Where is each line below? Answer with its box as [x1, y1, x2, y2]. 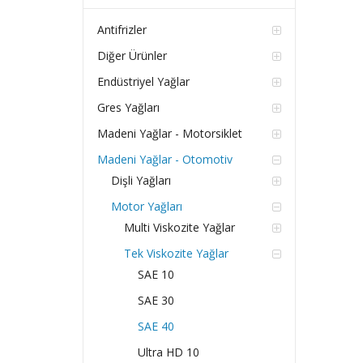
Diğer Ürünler [96, 48, 167, 64]
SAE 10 [138, 267, 175, 283]
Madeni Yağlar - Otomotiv [96, 152, 233, 168]
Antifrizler [96, 22, 147, 38]
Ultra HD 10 [138, 344, 200, 361]
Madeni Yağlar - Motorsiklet [96, 126, 242, 142]
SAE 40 [138, 318, 175, 335]
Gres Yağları [96, 100, 160, 116]
